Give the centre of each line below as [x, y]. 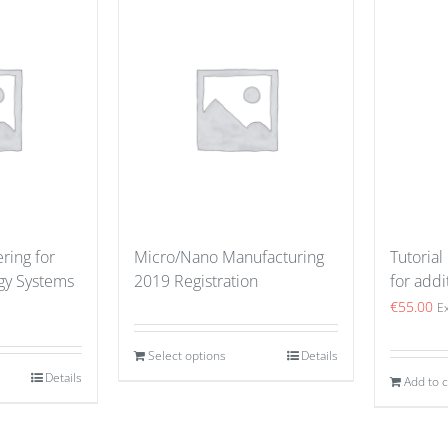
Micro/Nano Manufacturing [229, 256]
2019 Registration [196, 280]
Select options [187, 355]
